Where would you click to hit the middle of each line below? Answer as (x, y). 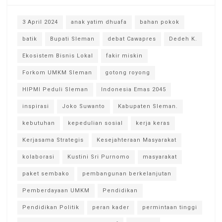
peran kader (111, 208)
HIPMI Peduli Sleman (55, 90)
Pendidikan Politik (51, 208)
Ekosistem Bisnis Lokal (58, 56)
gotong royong (128, 73)
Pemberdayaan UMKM (56, 191)
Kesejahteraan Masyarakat (137, 140)
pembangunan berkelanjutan (127, 174)
